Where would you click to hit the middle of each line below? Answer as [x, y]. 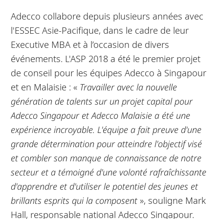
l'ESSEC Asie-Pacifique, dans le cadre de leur [100, 30]
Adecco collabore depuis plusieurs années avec [107, 16]
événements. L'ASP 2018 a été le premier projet [106, 58]
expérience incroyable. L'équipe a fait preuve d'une [106, 129]
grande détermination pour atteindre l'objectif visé [107, 143]
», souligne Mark [173, 200]
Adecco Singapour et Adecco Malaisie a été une [101, 115]
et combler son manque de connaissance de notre [106, 157]
